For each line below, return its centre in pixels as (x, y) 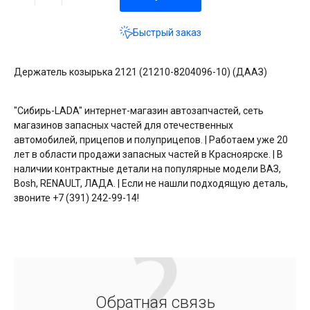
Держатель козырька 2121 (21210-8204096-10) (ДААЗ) (140, 72)
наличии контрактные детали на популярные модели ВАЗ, (147, 168)
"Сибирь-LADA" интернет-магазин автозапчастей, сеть (139, 110)
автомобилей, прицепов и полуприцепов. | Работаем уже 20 (151, 139)
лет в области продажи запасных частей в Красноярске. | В (148, 154)
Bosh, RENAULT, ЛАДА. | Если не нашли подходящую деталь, (151, 183)
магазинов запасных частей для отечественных (124, 125)
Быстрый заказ (167, 33)
